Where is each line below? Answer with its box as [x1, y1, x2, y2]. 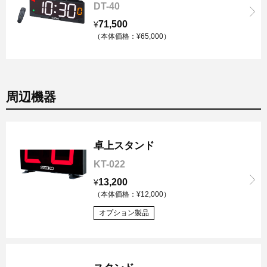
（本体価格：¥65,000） [94, 32, 170, 41]
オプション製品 [99, 209, 149, 217]
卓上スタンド [94, 140, 154, 151]
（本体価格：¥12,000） [94, 190, 170, 198]
